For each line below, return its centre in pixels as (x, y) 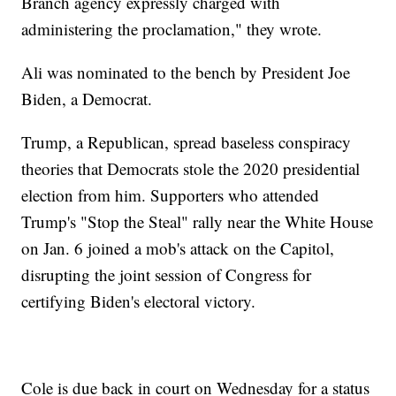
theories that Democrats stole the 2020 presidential (191, 168)
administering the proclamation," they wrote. (172, 28)
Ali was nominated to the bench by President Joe (186, 72)
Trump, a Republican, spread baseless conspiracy (187, 141)
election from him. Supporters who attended (171, 194)
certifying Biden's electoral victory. (139, 301)
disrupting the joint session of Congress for (167, 274)
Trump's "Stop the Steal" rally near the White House (198, 221)
